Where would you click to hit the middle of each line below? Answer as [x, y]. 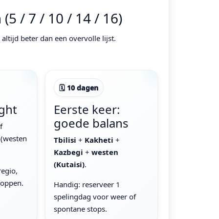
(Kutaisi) [69, 164]
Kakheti [99, 140]
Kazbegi [68, 152]
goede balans [91, 123]
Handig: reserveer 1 [87, 184]
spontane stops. [80, 208]
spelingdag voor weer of [95, 196]
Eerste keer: [87, 109]
